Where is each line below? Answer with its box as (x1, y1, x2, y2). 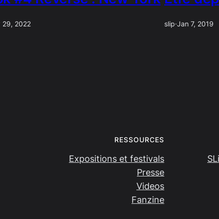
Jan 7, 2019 (177, 20, 214, 28)
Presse (137, 167, 164, 177)
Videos (136, 180, 164, 191)
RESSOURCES (114, 135, 164, 144)
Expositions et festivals (69, 153, 164, 164)
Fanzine (131, 194, 164, 205)
